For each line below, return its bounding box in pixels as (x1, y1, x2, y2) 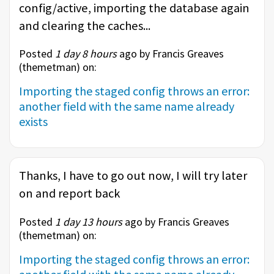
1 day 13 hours (55, 214, 122, 229)
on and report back (19, 185, 120, 202)
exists (19, 114, 48, 130)
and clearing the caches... (19, 18, 150, 34)
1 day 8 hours (55, 46, 117, 61)
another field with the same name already (19, 98, 234, 114)
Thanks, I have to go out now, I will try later (19, 168, 247, 184)
